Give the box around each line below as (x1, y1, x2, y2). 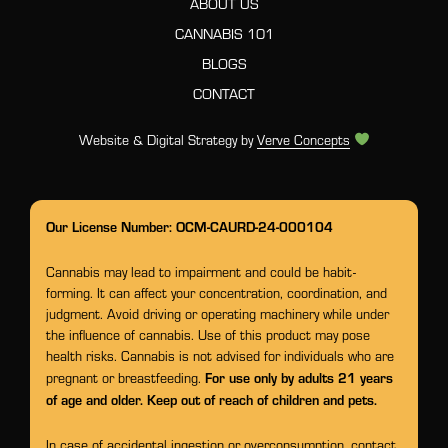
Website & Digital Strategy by (78, 130, 257, 149)
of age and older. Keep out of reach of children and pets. (46, 389, 377, 409)
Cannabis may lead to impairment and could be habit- (46, 262, 356, 281)
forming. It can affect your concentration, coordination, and (46, 283, 387, 302)
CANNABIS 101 (174, 23, 274, 43)
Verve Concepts (256, 130, 350, 149)
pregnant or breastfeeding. (46, 368, 205, 387)
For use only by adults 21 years (205, 367, 393, 387)
